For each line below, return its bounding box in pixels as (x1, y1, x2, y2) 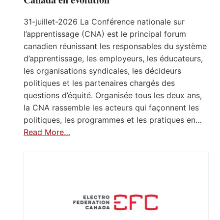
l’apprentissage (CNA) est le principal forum (24, 28, 186, 39)
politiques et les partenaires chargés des (24, 78, 175, 88)
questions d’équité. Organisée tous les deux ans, (24, 90, 202, 100)
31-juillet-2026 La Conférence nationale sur (24, 16, 185, 27)
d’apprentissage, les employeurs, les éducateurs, (24, 53, 203, 63)
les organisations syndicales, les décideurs (24, 65, 181, 76)
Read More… (24, 127, 70, 137)
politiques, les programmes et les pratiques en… (24, 114, 202, 125)
